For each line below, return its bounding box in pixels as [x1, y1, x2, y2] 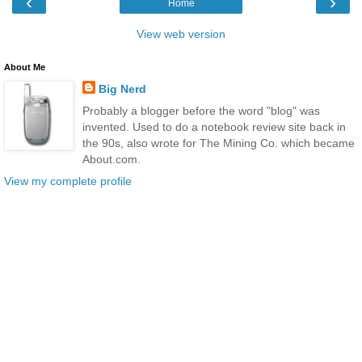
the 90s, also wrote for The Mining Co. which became [82, 136, 355, 149]
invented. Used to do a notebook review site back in [82, 120, 346, 133]
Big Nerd [98, 82, 146, 95]
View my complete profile [4, 174, 132, 187]
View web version [137, 27, 225, 40]
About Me [4, 61, 45, 72]
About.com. [82, 152, 141, 166]
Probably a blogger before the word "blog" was [82, 103, 320, 117]
